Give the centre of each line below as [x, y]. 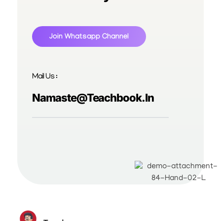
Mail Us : [45, 77]
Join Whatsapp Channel [89, 38]
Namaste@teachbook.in [93, 97]
